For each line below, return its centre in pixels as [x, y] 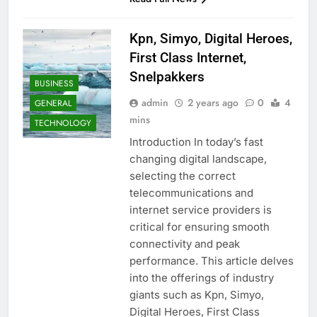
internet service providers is [200, 210]
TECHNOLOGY [63, 123]
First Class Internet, [188, 58]
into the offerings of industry [201, 278]
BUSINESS [54, 83]
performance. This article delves [211, 261]
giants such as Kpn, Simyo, [196, 295]
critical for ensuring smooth [199, 227]
